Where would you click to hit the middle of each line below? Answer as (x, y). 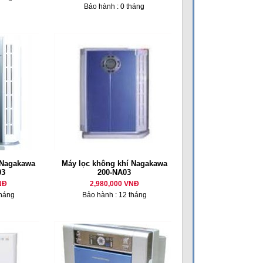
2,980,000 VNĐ (114, 184)
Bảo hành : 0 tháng (114, 6)
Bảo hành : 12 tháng (114, 195)
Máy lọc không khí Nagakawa (114, 163)
